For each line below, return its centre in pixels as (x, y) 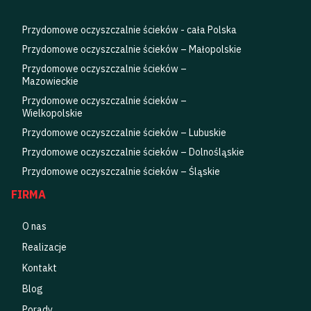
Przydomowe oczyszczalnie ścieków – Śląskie (121, 171)
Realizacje (44, 247)
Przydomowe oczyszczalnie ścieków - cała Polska (129, 30)
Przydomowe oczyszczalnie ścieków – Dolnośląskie (133, 152)
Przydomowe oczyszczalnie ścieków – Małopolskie (132, 49)
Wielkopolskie (52, 113)
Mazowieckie (50, 81)
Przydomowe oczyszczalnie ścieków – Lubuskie (124, 132)
